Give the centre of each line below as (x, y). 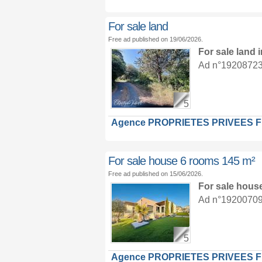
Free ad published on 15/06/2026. (155, 174)
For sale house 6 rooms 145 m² (181, 161)
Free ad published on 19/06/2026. (155, 39)
